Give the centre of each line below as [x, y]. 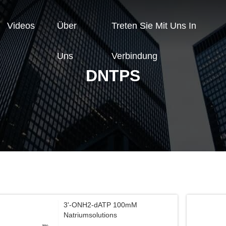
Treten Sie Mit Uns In [154, 26]
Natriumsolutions [90, 215]
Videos [21, 26]
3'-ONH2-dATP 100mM [100, 205]
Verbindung [134, 56]
